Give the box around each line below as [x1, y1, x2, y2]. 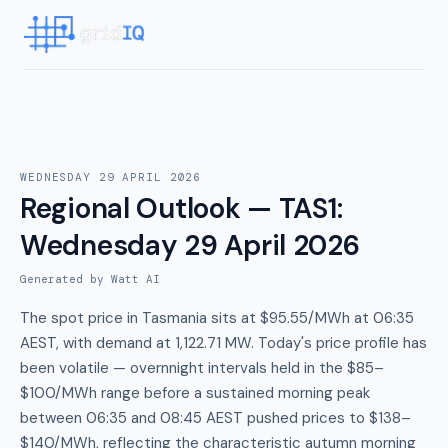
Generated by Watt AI [20, 272, 160, 286]
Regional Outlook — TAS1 [20, 190, 337, 227]
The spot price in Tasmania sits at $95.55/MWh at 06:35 [20, 308, 414, 328]
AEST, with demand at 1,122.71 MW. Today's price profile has [20, 333, 427, 353]
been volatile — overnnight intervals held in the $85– [20, 358, 384, 378]
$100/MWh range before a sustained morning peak [20, 383, 370, 403]
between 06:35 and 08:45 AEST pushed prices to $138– [20, 408, 411, 428]
